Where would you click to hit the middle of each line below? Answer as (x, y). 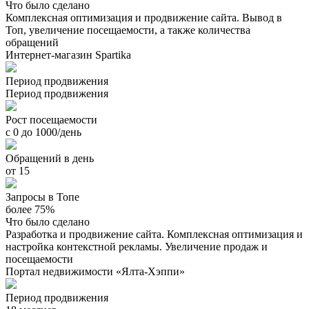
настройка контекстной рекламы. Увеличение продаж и (137, 246)
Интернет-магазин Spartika (68, 54)
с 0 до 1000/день (43, 132)
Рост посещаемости (51, 119)
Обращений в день (50, 158)
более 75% (30, 209)
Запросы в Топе (42, 197)
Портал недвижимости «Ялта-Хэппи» (95, 271)
